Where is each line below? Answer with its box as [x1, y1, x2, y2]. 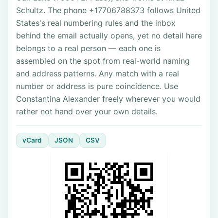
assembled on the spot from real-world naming [16, 56, 190, 66]
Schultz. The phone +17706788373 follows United [16, 5, 200, 15]
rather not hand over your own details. [16, 107, 158, 116]
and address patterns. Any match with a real [16, 69, 179, 78]
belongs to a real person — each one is [16, 43, 161, 53]
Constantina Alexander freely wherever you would [16, 94, 200, 104]
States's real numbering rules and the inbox [16, 18, 176, 28]
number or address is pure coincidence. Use [16, 81, 178, 91]
